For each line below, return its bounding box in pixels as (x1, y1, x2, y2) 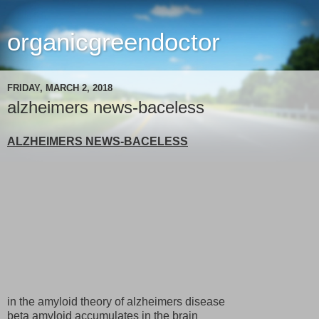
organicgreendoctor (7, 28, 220, 56)
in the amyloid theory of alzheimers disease (7, 295, 225, 308)
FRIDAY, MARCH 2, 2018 (7, 82, 113, 93)
